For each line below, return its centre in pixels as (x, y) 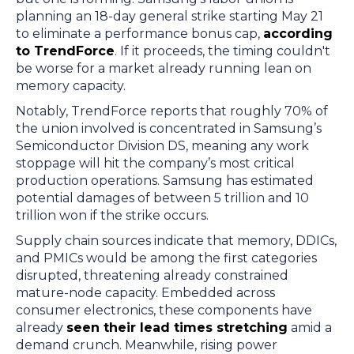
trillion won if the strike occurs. (115, 215)
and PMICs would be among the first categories (166, 258)
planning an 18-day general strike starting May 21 (169, 16)
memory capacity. (71, 86)
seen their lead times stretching (177, 328)
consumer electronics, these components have (164, 310)
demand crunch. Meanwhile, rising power (147, 345)
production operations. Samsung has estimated (165, 181)
